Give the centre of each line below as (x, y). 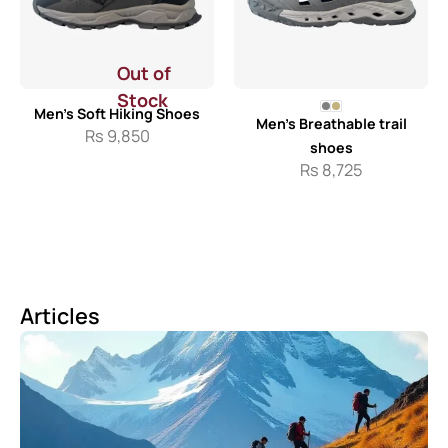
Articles (60, 315)
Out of (144, 73)
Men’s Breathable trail (331, 123)
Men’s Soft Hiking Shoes (117, 113)
